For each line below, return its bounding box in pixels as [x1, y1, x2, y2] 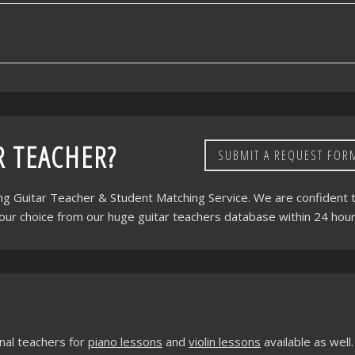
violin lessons [189, 334, 261, 349]
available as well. [261, 334, 353, 349]
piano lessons [88, 334, 162, 349]
